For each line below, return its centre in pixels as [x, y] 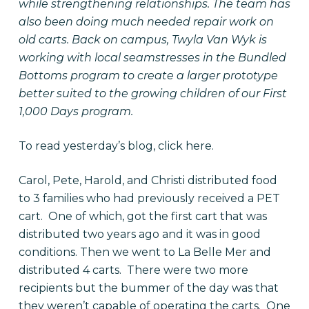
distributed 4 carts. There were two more [133, 270]
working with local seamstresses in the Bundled [152, 58]
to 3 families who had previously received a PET [149, 198]
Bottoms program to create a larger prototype [148, 76]
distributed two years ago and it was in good [139, 234]
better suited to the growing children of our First [152, 93]
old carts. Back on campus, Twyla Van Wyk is [142, 40]
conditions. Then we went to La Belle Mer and [144, 252]
